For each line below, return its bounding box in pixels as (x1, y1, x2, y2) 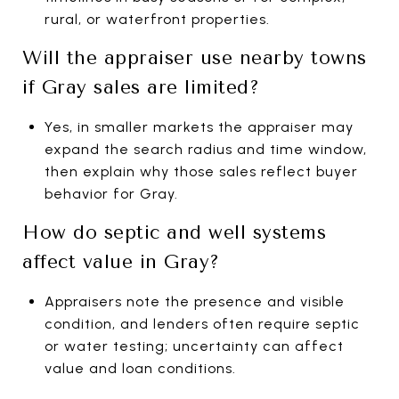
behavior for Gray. (44, 184, 178, 202)
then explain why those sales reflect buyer (44, 162, 358, 180)
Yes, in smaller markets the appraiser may (44, 118, 354, 135)
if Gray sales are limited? (22, 76, 259, 98)
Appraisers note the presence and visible (44, 292, 345, 310)
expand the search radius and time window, (44, 140, 367, 158)
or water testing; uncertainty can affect (44, 337, 344, 354)
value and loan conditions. (44, 359, 236, 377)
